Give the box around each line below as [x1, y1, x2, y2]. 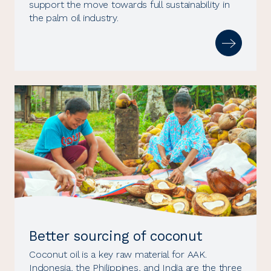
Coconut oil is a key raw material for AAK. [29, 248, 207, 260]
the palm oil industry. [29, 11, 119, 24]
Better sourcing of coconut [29, 227, 203, 244]
